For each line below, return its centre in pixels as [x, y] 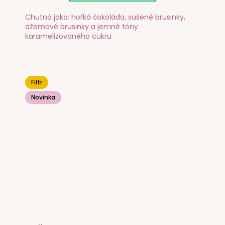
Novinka [43, 97]
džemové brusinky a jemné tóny [82, 27]
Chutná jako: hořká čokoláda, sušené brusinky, [105, 17]
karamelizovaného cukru [68, 36]
